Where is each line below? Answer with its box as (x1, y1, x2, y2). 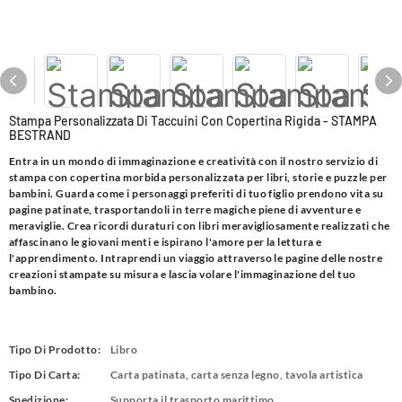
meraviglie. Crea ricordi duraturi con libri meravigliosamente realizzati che (9, 219, 390, 232)
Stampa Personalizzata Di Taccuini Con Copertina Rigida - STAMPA (9, 113, 377, 128)
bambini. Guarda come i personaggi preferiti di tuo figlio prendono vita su (9, 187, 384, 200)
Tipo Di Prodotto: (9, 343, 101, 356)
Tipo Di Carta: (9, 368, 81, 381)
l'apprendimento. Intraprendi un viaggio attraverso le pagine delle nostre (9, 251, 383, 265)
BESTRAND (9, 127, 71, 143)
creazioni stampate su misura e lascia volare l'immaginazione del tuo (9, 267, 356, 281)
